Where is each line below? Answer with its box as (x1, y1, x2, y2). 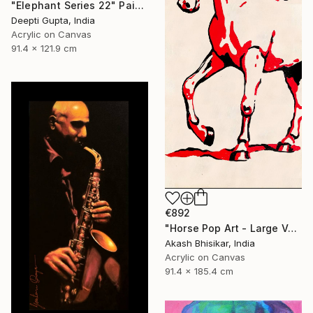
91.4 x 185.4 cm (165, 265, 233, 277)
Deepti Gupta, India (11, 14, 95, 26)
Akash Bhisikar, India (165, 238, 255, 249)
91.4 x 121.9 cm (11, 42, 77, 54)
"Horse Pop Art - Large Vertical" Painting (287, 222, 297, 234)
